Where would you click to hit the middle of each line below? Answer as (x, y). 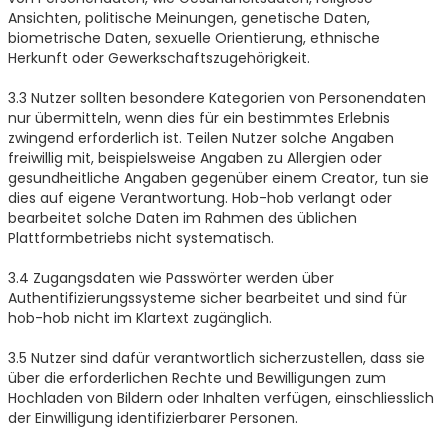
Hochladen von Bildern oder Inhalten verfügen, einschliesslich (220, 397)
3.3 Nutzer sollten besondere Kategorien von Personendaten (216, 97)
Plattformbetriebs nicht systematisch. (140, 237)
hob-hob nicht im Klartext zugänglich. (139, 317)
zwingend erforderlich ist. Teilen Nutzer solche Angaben (200, 137)
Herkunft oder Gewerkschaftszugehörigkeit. (158, 57)
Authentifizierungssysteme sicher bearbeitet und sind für (207, 297)
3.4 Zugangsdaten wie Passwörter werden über (170, 277)
